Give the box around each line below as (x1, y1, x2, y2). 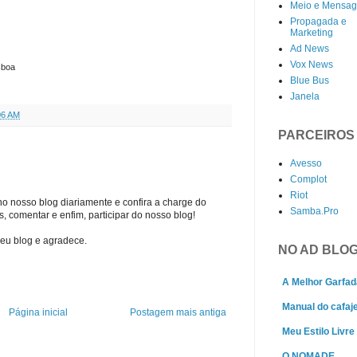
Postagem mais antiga (130, 306, 226, 318)
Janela (290, 91, 320, 102)
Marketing (290, 27, 333, 38)
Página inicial (8, 306, 68, 318)
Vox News (290, 59, 333, 70)
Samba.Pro (290, 206, 339, 217)
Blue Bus (290, 75, 329, 86)
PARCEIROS (278, 128, 355, 142)
